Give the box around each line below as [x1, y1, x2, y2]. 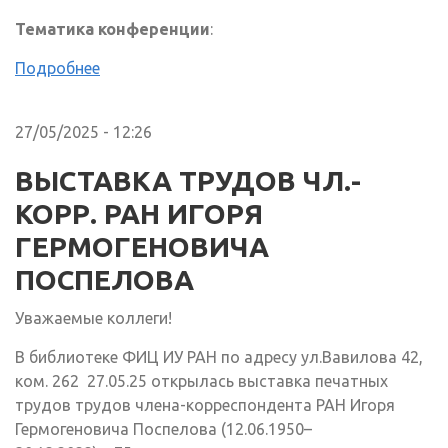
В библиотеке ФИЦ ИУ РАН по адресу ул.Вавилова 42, [15, 348, 423, 367]
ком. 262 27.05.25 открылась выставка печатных [15, 372, 388, 391]
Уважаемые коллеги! [15, 309, 172, 328]
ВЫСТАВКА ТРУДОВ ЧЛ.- [15, 165, 361, 197]
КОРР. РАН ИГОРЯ [15, 198, 263, 230]
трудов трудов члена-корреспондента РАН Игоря [15, 396, 395, 415]
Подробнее [15, 59, 100, 78]
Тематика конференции [15, 20, 210, 39]
